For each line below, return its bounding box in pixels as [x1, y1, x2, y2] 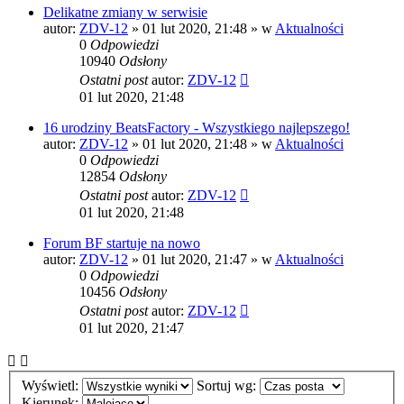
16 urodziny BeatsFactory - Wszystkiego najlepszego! [43, 120, 350, 136]
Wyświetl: [22, 378, 82, 393]
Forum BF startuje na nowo [43, 235, 200, 252]
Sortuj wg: [197, 378, 260, 393]
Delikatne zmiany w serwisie [43, 5, 207, 21]
